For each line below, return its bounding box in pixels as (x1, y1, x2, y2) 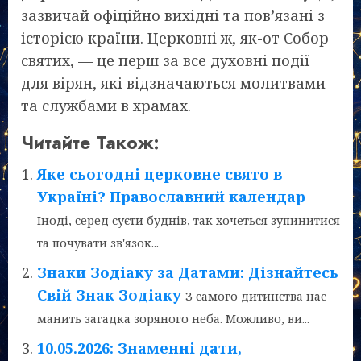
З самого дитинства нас (185, 288, 326, 304)
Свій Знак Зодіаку (37, 284, 181, 305)
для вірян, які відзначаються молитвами (21, 73, 326, 93)
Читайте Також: (21, 129, 160, 156)
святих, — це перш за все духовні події (21, 50, 310, 70)
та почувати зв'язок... (37, 234, 159, 251)
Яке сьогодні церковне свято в (37, 164, 282, 184)
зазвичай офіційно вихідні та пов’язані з (21, 5, 325, 25)
